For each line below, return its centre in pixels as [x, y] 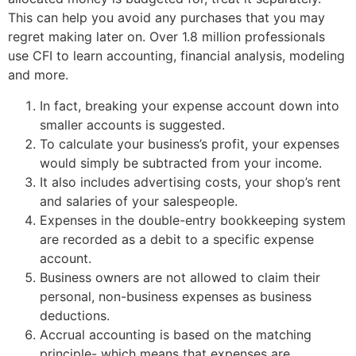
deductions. [75, 315]
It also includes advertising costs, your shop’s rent [190, 182]
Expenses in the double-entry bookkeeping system [193, 220]
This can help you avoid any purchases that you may [166, 18]
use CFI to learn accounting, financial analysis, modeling [176, 56]
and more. [38, 75]
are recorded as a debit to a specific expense [177, 239]
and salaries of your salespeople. [139, 201]
